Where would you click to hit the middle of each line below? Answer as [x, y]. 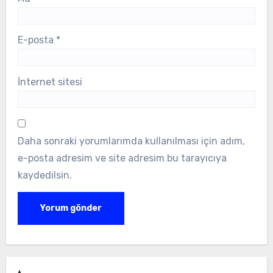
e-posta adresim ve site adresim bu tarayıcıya [122, 158]
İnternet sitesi [50, 82]
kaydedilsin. [44, 175]
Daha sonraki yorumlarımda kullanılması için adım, [131, 141]
